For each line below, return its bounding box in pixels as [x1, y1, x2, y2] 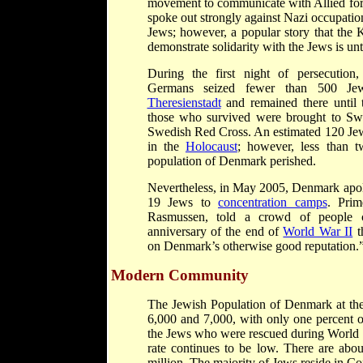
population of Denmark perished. [147, 153, 316, 168]
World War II [283, 224, 353, 238]
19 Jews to [147, 194, 218, 209]
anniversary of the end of [147, 224, 284, 238]
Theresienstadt [147, 95, 221, 109]
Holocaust [185, 139, 237, 153]
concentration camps [218, 194, 327, 209]
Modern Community [110, 266, 249, 284]
